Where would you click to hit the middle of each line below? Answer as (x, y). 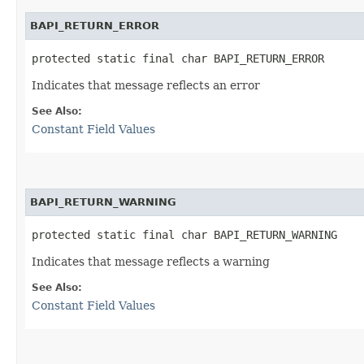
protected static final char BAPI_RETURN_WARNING (184, 234)
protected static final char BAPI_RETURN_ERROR (178, 58)
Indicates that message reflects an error (146, 85)
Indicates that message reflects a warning (151, 261)
